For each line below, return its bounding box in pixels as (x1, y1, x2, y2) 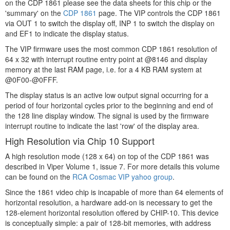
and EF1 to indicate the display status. (5, 28, 129, 39)
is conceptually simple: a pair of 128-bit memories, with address (5, 218, 211, 228)
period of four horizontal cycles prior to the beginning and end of (5, 100, 213, 110)
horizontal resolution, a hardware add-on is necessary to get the (5, 197, 213, 207)
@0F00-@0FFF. (5, 74, 58, 85)
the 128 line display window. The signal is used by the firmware (5, 110, 209, 121)
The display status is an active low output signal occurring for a (5, 90, 208, 100)
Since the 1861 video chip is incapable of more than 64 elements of (5, 187, 223, 197)
